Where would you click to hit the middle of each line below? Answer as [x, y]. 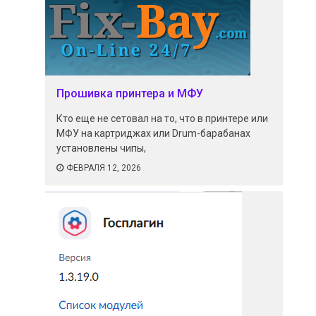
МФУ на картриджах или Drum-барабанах [154, 133]
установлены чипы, [102, 148]
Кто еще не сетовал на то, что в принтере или [163, 118]
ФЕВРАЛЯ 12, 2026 [104, 168]
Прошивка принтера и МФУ [130, 93]
